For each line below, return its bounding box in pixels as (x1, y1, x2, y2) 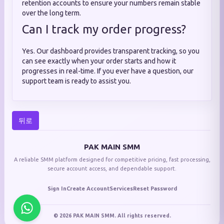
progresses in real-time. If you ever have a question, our (22, 67, 193, 75)
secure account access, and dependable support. (47, 165, 176, 171)
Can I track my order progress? (22, 22, 186, 36)
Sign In (47, 185, 66, 191)
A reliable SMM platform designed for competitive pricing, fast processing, (13, 156, 210, 162)
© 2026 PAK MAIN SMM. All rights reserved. (53, 212, 171, 218)
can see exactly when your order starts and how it (22, 57, 176, 65)
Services (109, 185, 133, 191)
